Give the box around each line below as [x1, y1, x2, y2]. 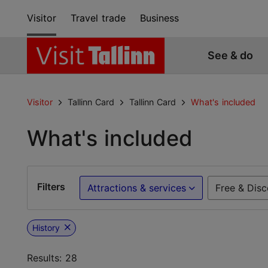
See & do [208, 49, 253, 62]
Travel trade [71, 12, 126, 25]
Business [140, 12, 179, 25]
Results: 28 [27, 252, 77, 264]
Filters [37, 181, 65, 193]
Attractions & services [87, 182, 186, 194]
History [32, 222, 60, 233]
